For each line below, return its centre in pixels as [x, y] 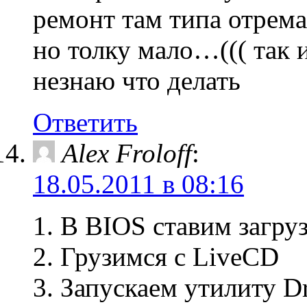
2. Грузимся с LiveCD [156, 257]
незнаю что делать [137, 81]
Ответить [85, 122]
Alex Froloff [127, 153]
